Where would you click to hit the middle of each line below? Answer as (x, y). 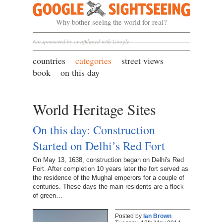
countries (49, 60)
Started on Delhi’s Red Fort (99, 145)
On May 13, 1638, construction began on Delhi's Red (108, 160)
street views (142, 60)
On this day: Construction (94, 130)
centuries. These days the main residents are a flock (108, 187)
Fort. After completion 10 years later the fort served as (110, 169)
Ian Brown (157, 216)
